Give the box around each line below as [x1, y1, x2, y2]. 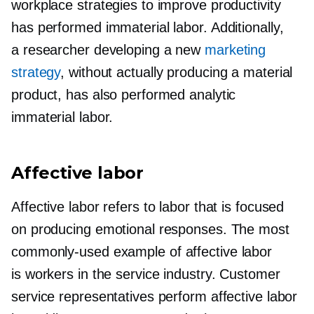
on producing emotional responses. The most [11, 221, 289, 237]
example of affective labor [109, 244, 273, 259]
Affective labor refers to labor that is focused [11, 199, 285, 214]
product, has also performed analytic [11, 87, 236, 102]
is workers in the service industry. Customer [11, 266, 280, 282]
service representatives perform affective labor [11, 289, 298, 304]
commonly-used [11, 244, 109, 259]
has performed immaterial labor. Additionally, [11, 20, 284, 35]
